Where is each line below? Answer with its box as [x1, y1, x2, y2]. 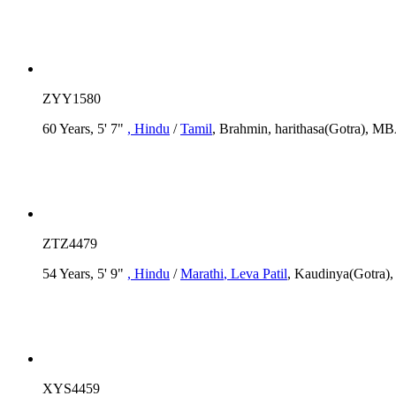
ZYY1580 [42, 90, 101, 106]
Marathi [180, 265, 224, 281]
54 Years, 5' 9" [42, 265, 127, 281]
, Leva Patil [224, 265, 287, 281]
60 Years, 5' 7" [42, 120, 127, 136]
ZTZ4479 [42, 235, 97, 251]
